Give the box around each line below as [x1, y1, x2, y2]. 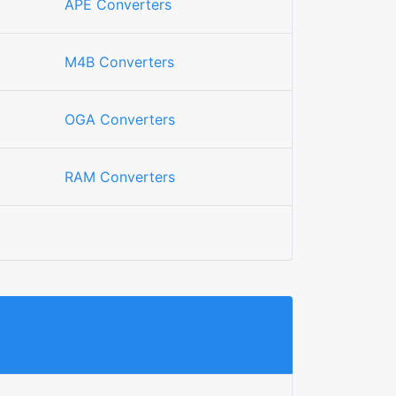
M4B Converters [65, 53, 174, 71]
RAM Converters [65, 168, 175, 186]
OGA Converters [65, 110, 175, 128]
